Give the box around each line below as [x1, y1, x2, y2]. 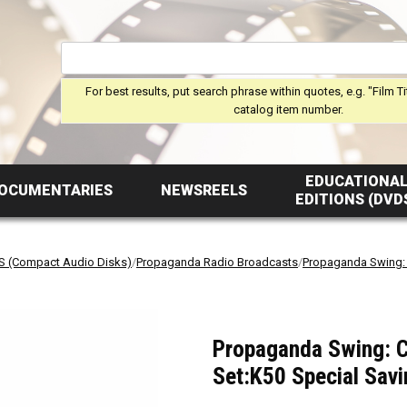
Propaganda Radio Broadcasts [136, 255, 298, 269]
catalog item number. [233, 102, 343, 116]
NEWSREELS [160, 182, 247, 199]
